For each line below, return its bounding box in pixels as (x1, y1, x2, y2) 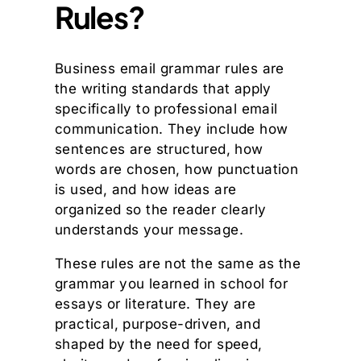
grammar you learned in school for (55, 276, 288, 293)
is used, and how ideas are (55, 181, 237, 198)
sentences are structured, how (55, 141, 263, 158)
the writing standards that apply (55, 81, 272, 98)
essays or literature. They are (55, 296, 255, 313)
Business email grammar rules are (55, 60, 284, 77)
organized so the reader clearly (55, 201, 267, 218)
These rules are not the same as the (55, 255, 301, 272)
